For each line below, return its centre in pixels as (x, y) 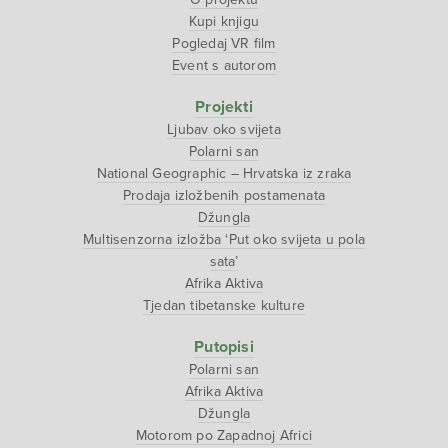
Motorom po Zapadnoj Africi (224, 436)
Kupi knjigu (224, 22)
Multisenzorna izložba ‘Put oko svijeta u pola (224, 240)
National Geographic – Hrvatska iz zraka (224, 174)
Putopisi (224, 347)
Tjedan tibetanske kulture (224, 306)
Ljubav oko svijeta (224, 130)
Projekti (224, 107)
